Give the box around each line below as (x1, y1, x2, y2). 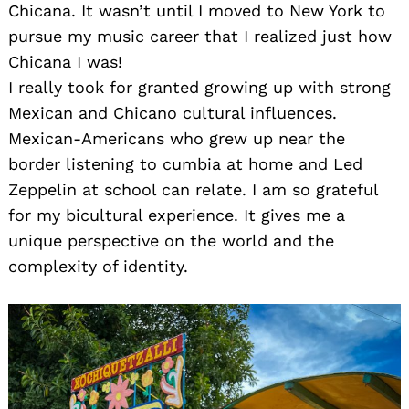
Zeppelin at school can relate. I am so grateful (8, 180, 378, 200)
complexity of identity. (8, 257, 188, 277)
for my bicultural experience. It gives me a (8, 205, 345, 225)
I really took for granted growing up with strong (8, 78, 391, 98)
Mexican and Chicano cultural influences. (8, 103, 337, 123)
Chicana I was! (8, 52, 122, 72)
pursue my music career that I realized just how (8, 26, 392, 47)
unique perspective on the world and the (8, 231, 334, 251)
